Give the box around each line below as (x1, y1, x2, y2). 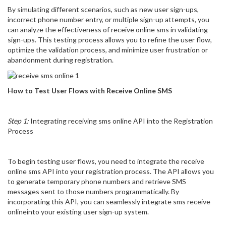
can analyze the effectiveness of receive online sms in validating (8, 25, 208, 34)
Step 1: (8, 117, 29, 126)
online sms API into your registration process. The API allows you (8, 167, 214, 176)
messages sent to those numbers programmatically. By (8, 187, 179, 196)
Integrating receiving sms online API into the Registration (29, 117, 213, 126)
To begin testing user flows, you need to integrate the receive (8, 157, 204, 166)
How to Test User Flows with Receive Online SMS (8, 86, 172, 95)
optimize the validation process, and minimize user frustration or (8, 45, 208, 54)
